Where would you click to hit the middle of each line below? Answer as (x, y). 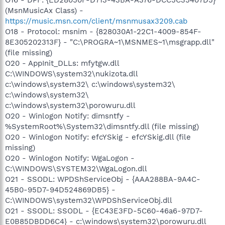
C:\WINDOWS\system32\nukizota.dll (71, 74)
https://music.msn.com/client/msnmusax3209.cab (96, 21)
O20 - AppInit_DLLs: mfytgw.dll (62, 63)
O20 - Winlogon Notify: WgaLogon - (70, 158)
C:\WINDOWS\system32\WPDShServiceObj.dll (89, 200)
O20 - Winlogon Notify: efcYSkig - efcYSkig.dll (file (98, 137)
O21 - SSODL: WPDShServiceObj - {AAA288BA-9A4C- (103, 179)
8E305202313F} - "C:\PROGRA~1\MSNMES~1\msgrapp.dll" (110, 42)
